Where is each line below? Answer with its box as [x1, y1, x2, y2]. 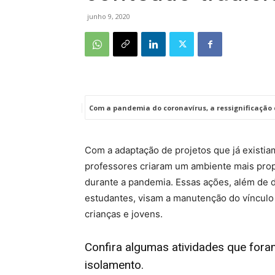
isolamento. [85, 258, 144, 272]
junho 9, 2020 [87, 12, 130, 21]
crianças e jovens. [85, 208, 163, 220]
